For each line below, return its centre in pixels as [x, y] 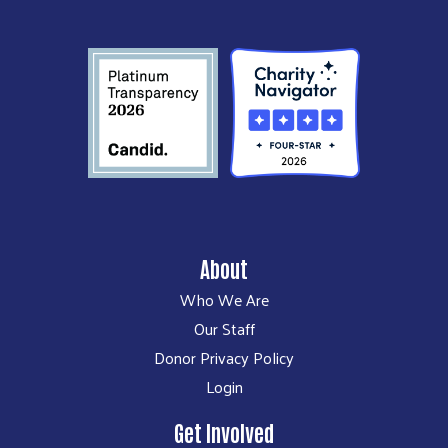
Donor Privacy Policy [224, 357]
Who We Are [224, 299]
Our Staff [224, 328]
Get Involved [224, 431]
